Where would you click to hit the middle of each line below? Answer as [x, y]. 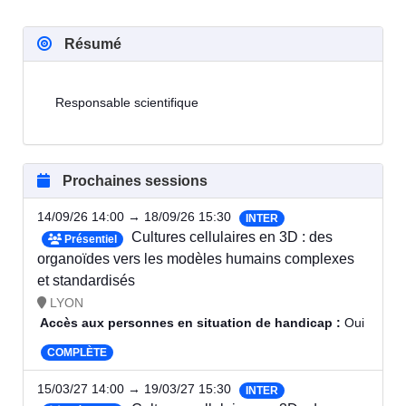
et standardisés [86, 281]
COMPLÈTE [77, 352]
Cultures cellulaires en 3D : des [232, 237]
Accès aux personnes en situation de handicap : [191, 323]
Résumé [91, 44]
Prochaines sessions [133, 181]
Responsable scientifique [129, 103]
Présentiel [89, 239]
